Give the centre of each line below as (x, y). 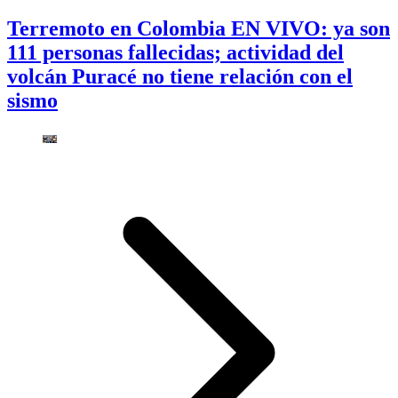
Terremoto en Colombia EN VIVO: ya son (199, 29)
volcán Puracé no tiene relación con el (180, 77)
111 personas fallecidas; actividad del (175, 53)
